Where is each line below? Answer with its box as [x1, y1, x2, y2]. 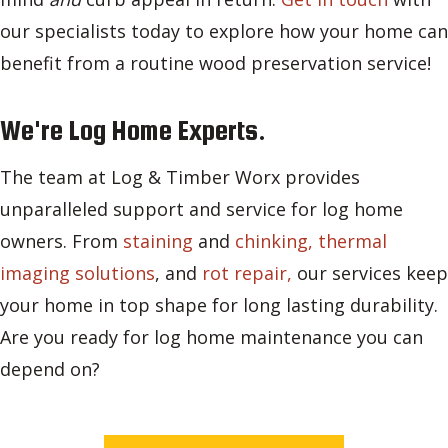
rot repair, [202, 261, 292, 286]
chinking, [235, 229, 318, 254]
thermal [318, 229, 387, 254]
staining [123, 229, 193, 254]
